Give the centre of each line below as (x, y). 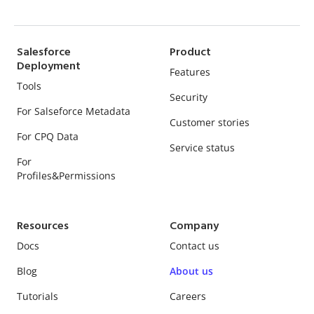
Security (189, 97)
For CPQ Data (48, 136)
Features (190, 71)
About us (191, 271)
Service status (202, 147)
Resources (43, 226)
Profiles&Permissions (66, 175)
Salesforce (44, 52)
